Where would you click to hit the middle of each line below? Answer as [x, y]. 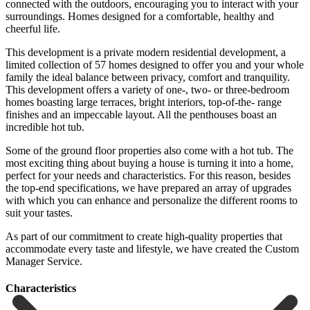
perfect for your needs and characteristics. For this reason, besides [148, 175]
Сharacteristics [41, 288]
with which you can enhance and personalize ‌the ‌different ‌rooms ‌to [152, 200]
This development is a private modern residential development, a [146, 52]
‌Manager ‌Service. [44, 261]
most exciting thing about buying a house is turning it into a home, [149, 163]
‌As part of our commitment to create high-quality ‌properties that [144, 236]
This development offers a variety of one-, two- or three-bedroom [147, 89]
